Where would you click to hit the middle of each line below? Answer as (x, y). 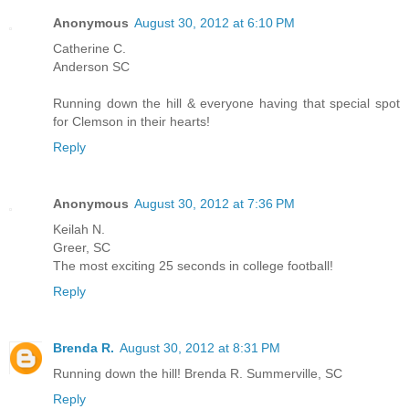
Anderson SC (91, 67)
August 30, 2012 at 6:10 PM (215, 23)
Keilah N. (79, 230)
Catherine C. (89, 49)
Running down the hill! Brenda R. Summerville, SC (198, 374)
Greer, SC (82, 248)
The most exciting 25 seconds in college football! (193, 266)
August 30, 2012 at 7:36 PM (215, 204)
